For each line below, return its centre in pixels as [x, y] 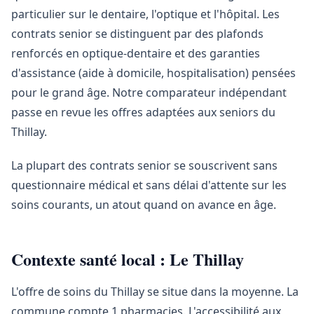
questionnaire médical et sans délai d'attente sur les [149, 185]
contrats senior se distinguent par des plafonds [137, 34]
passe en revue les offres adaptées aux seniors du [143, 112]
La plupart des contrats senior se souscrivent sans [144, 165]
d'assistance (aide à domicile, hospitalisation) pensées [153, 73]
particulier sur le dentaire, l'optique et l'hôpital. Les [145, 14]
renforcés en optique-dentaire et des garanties [136, 53]
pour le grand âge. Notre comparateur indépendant [149, 93]
